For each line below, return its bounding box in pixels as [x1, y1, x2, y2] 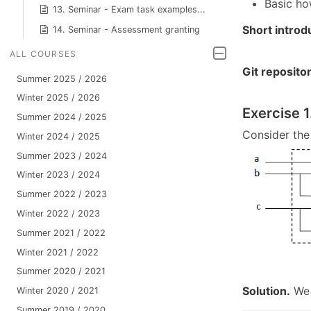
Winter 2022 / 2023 [16, 208, 100, 219]
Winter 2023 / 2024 [16, 169, 100, 180]
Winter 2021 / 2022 [16, 246, 99, 258]
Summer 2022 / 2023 [16, 189, 107, 200]
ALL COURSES [10, 49, 77, 60]
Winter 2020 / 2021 [16, 285, 99, 296]
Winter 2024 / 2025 [16, 131, 100, 142]
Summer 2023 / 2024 [16, 150, 107, 161]
